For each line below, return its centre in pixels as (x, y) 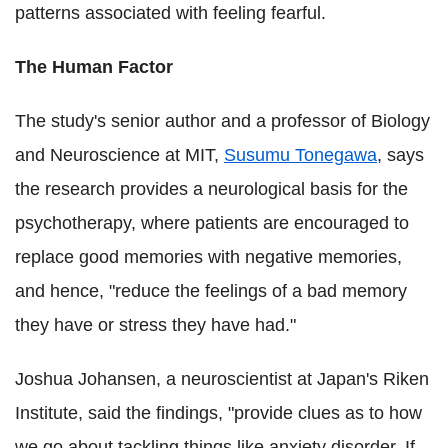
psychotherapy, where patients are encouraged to (212, 222)
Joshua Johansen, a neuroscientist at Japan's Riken (222, 378)
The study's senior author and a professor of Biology (222, 120)
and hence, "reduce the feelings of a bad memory (211, 290)
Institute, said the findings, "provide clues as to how (218, 412)
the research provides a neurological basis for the (211, 188)
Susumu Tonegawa (300, 154)
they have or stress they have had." (155, 324)
